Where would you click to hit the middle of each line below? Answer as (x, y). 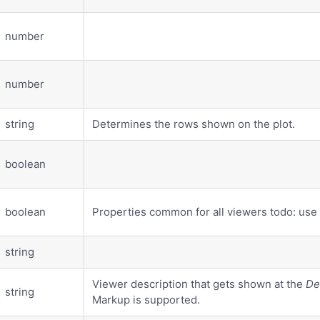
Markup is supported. (146, 299)
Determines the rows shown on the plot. (194, 124)
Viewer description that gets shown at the (199, 284)
